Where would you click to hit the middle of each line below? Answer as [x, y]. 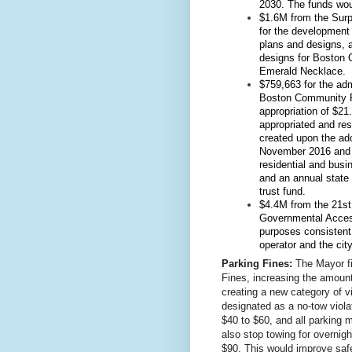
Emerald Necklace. [302, 71]
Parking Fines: [257, 263]
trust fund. [282, 192]
